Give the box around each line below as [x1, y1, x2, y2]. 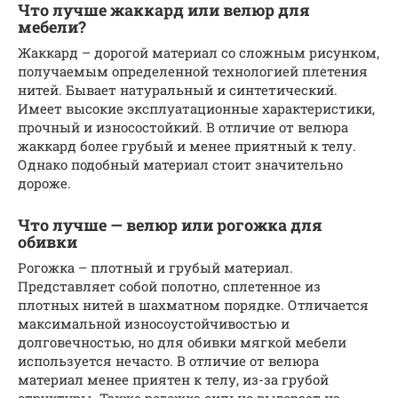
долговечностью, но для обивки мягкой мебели [18, 332, 346, 351]
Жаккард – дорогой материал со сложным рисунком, [18, 43, 379, 61]
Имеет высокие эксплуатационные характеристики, [18, 99, 375, 117]
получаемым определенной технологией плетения [18, 61, 368, 80]
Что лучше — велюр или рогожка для [18, 213, 322, 235]
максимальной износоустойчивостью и [18, 314, 290, 332]
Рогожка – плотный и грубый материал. [18, 258, 293, 276]
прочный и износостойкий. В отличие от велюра [18, 117, 348, 136]
